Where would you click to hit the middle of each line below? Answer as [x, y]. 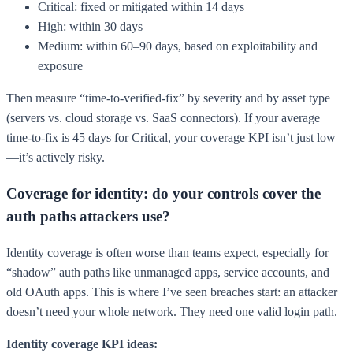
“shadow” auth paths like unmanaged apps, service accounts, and [168, 272]
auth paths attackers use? [88, 217]
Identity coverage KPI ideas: [82, 344]
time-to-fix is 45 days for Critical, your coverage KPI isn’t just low [171, 138]
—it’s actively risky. [56, 158]
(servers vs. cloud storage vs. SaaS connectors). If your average [163, 118]
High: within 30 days [90, 27]
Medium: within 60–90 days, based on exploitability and [178, 46]
